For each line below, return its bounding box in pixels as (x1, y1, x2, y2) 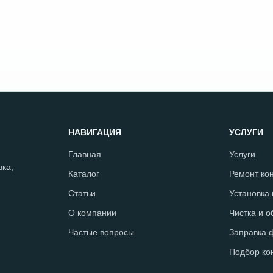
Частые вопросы (68, 227, 134, 237)
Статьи (68, 188, 96, 198)
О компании (68, 208, 116, 218)
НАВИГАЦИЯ (68, 127, 121, 137)
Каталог (68, 169, 99, 179)
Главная (68, 149, 101, 159)
